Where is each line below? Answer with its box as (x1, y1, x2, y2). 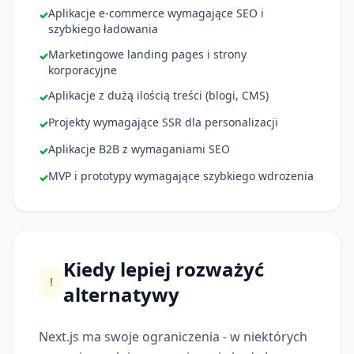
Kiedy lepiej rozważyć (63, 255, 265, 282)
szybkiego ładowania (48, 21, 158, 36)
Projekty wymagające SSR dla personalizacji (48, 114, 278, 130)
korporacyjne (48, 62, 117, 77)
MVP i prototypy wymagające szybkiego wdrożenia (48, 168, 314, 183)
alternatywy (63, 281, 180, 307)
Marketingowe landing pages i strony (48, 46, 247, 62)
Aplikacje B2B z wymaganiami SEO (48, 141, 230, 156)
